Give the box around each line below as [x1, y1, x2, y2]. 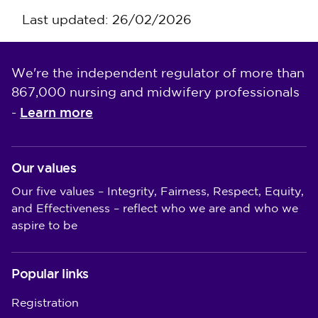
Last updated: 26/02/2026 [22, 15, 192, 26]
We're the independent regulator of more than [11, 68, 305, 79]
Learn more [20, 104, 93, 121]
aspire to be [11, 221, 77, 231]
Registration [11, 298, 79, 309]
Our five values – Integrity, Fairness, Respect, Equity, [11, 187, 304, 197]
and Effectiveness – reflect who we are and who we [11, 204, 298, 214]
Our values [11, 160, 76, 176]
